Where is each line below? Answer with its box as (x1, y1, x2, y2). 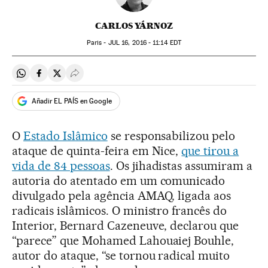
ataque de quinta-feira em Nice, (12, 144, 182, 158)
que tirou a (181, 144, 239, 158)
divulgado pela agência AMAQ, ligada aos (12, 188, 232, 203)
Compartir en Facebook (38, 72, 136, 84)
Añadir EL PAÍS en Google (32, 96, 112, 105)
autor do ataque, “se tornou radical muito (12, 248, 230, 263)
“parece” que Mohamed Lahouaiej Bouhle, (12, 233, 234, 248)
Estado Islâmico (23, 129, 108, 143)
